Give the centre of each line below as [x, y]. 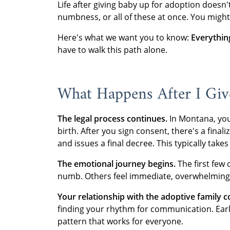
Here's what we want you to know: [124, 37]
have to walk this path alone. [112, 50]
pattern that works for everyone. [120, 221]
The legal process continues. [112, 119]
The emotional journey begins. [117, 164]
